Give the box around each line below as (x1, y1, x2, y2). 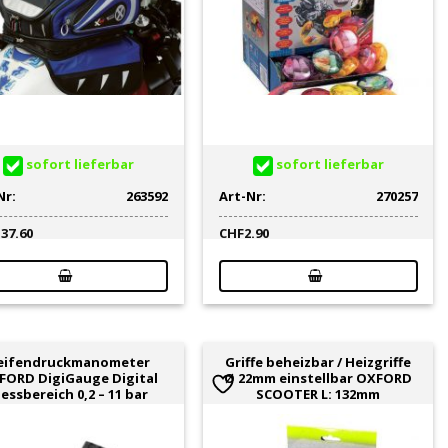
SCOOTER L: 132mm (256, 384, 381, 403)
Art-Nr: (218, 186, 266, 205)
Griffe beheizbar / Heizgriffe (225, 352, 412, 371)
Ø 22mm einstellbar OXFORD (224, 368, 413, 387)
